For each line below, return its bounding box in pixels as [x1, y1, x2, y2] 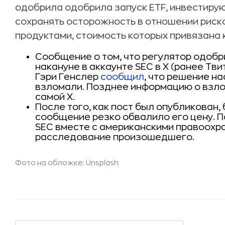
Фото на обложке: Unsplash [15, 159, 119, 166]
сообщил [100, 72, 144, 81]
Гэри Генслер [35, 72, 100, 81]
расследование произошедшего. [35, 133, 194, 142]
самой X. [35, 92, 75, 101]
